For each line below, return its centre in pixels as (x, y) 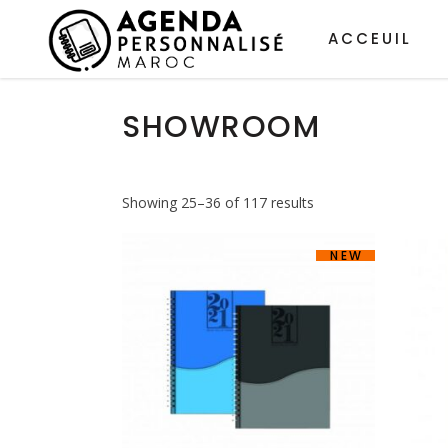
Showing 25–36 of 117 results (218, 202)
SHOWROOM (221, 127)
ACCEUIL (369, 38)
